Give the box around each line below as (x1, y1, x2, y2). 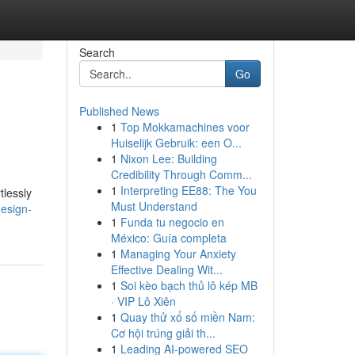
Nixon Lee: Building (120, 151, 217, 166)
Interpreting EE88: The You (120, 182, 257, 198)
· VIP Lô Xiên (110, 293, 176, 309)
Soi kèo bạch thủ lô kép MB (120, 277, 258, 293)
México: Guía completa (110, 230, 227, 246)
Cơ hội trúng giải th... (110, 325, 216, 341)
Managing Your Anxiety (120, 246, 236, 261)
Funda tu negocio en (120, 214, 224, 230)
